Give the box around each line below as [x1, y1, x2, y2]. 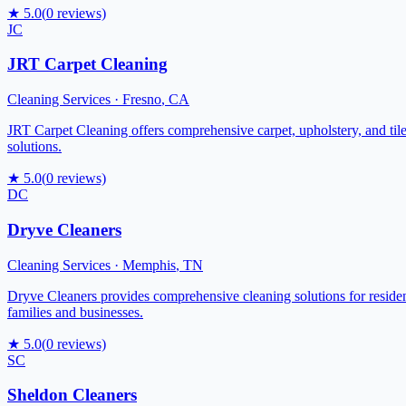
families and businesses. [7, 304, 143, 320]
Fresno [122, 92, 161, 108]
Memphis [122, 256, 176, 273]
